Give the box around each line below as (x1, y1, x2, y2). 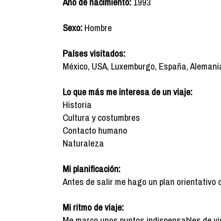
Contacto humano (63, 124, 127, 137)
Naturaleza (63, 137, 104, 149)
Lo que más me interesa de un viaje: (63, 85, 192, 98)
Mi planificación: (63, 162, 120, 175)
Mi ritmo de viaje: (63, 201, 124, 214)
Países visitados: (63, 47, 125, 60)
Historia (63, 98, 92, 111)
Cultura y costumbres (63, 111, 140, 124)
